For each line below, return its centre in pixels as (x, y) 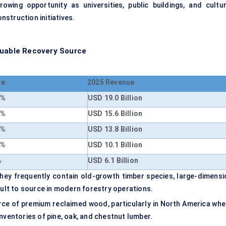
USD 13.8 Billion (115, 129)
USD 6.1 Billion (113, 161)
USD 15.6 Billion (115, 114)
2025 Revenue (111, 82)
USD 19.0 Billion (115, 98)
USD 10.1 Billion (115, 145)
